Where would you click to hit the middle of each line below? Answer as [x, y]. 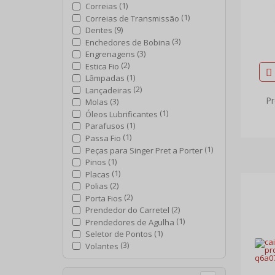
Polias [97, 186]
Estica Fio [102, 66]
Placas [98, 174]
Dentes [99, 30]
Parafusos [105, 126]
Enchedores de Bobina [128, 42]
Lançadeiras [108, 90]
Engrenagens [110, 54]
